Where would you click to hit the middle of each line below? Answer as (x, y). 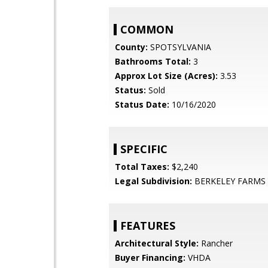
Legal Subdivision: (153, 181)
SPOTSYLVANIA (179, 47)
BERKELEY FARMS (229, 181)
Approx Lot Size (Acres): (166, 76)
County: (131, 47)
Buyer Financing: (150, 258)
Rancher (216, 243)
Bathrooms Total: (153, 61)
